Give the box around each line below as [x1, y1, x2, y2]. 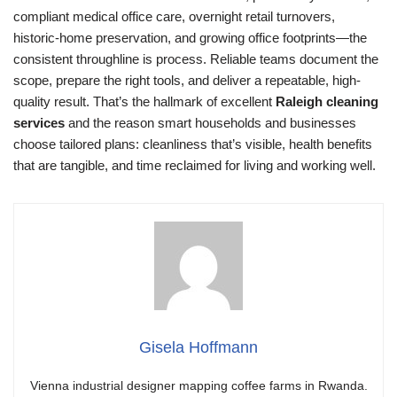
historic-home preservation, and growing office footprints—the [13, 30, 367, 45]
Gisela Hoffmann [139, 339, 258, 356]
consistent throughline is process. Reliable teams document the [13, 51, 378, 66]
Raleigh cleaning [276, 94, 378, 109]
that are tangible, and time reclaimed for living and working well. [13, 158, 376, 173]
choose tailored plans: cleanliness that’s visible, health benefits [13, 136, 372, 152]
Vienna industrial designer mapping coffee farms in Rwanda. [29, 378, 368, 393]
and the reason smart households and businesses [65, 115, 356, 130]
